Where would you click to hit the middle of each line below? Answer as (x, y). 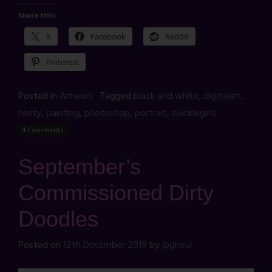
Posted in (39, 97)
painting (63, 114)
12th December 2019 (105, 246)
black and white (166, 97)
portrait (151, 114)
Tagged (117, 97)
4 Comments (43, 131)
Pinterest (63, 62)
